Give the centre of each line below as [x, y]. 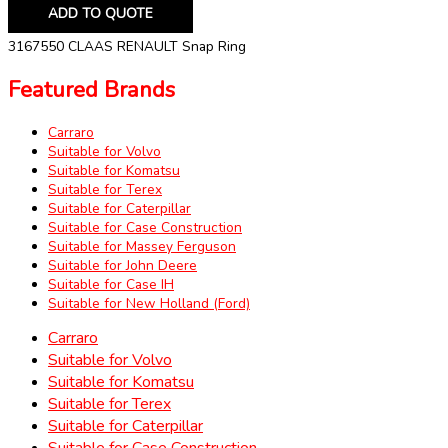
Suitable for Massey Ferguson [142, 246]
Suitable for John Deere [122, 265]
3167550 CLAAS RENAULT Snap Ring [127, 47]
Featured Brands [91, 89]
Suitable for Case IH [111, 284]
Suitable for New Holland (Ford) [149, 303]
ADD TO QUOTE [100, 14]
